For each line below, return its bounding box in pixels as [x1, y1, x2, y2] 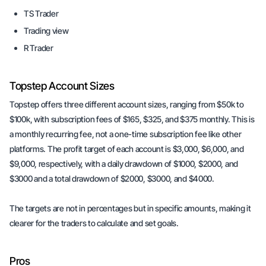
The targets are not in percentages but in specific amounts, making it [9, 203, 251, 213]
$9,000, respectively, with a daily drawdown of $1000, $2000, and [9, 159, 239, 169]
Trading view [24, 26, 69, 36]
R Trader [24, 43, 53, 53]
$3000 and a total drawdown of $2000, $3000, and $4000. [9, 173, 216, 183]
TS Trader [24, 8, 59, 18]
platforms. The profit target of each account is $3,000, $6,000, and [9, 144, 244, 154]
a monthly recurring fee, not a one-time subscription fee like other [9, 129, 242, 139]
